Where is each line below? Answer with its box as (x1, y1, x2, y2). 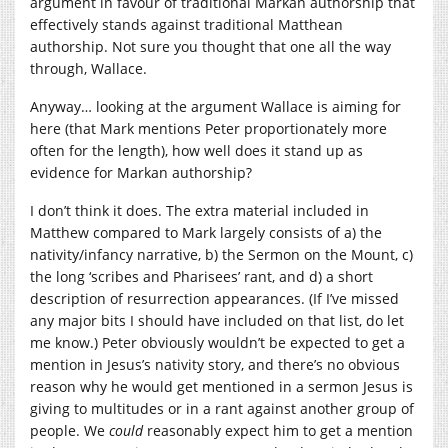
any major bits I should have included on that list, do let (30, 310, 404, 330)
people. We (30, 420, 109, 440)
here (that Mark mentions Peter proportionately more (30, 118, 387, 138)
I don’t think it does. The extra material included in (30, 200, 369, 220)
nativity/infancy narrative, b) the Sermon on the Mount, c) (30, 244, 413, 264)
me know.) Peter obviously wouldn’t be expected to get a (30, 332, 405, 352)
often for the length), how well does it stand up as (30, 140, 363, 160)
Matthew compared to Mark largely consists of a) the (30, 222, 382, 242)
